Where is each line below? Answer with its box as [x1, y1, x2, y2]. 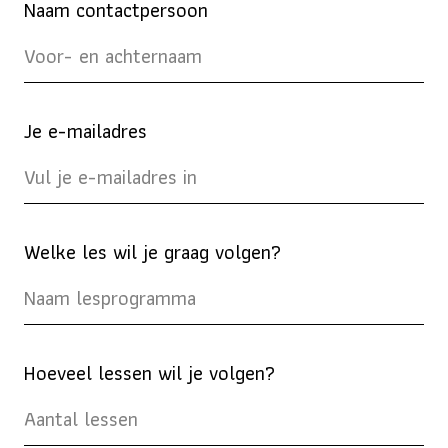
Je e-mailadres [24, 115, 147, 148]
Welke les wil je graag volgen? [24, 236, 281, 269]
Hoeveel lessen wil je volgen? [24, 357, 275, 390]
